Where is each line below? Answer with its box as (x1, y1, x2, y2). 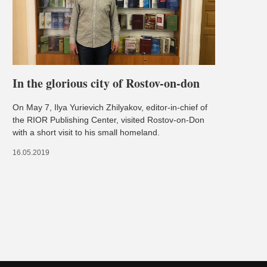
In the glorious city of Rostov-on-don (12, 74, 200, 92)
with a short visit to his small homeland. (12, 127, 160, 137)
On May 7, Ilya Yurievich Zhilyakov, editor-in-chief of (12, 102, 207, 112)
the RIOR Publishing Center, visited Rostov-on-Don (12, 114, 204, 125)
